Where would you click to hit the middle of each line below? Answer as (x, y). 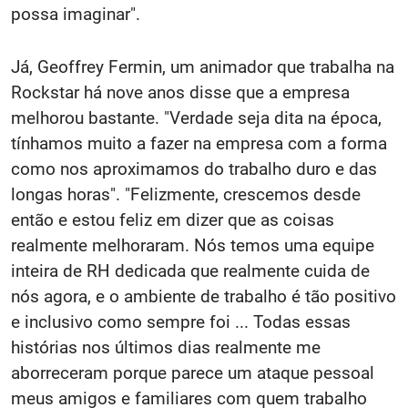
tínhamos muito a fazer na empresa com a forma (199, 144)
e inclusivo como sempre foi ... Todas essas (181, 322)
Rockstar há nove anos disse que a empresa (180, 93)
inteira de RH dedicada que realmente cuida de (190, 271)
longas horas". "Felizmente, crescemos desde (186, 195)
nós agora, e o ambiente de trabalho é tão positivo (204, 297)
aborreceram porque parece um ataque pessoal (193, 373)
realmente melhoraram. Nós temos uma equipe (193, 246)
